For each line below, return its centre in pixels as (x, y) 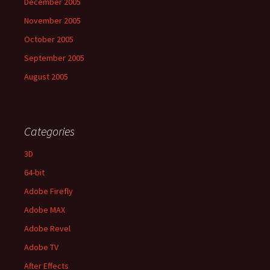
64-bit (34, 172)
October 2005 (49, 39)
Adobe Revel (47, 228)
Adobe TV (41, 247)
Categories (49, 131)
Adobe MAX (45, 210)
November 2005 (52, 20)
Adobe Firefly (49, 191)
